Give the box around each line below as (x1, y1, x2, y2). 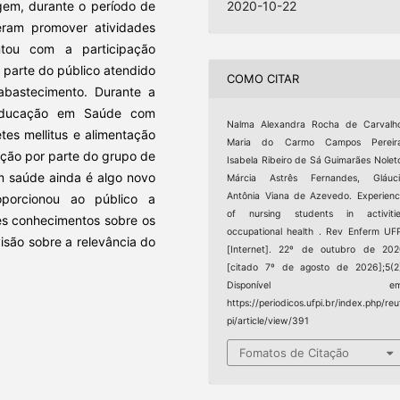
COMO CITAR (227, 71, 300, 87)
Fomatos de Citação (239, 346, 350, 361)
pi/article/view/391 (227, 314, 310, 327)
